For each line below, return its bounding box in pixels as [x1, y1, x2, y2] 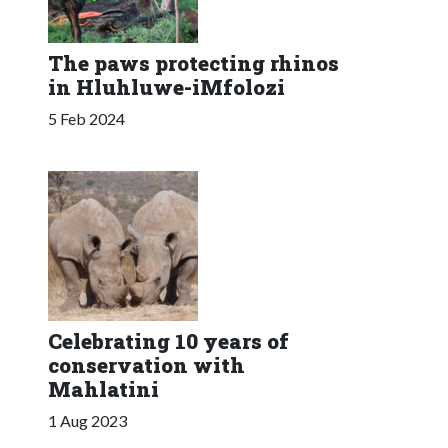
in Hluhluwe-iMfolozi [48, 72, 285, 101]
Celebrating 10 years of [48, 326, 289, 355]
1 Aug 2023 [48, 410, 127, 430]
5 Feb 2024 [48, 108, 125, 128]
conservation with [48, 350, 245, 379]
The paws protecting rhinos [48, 48, 339, 77]
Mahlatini [48, 374, 159, 403]
